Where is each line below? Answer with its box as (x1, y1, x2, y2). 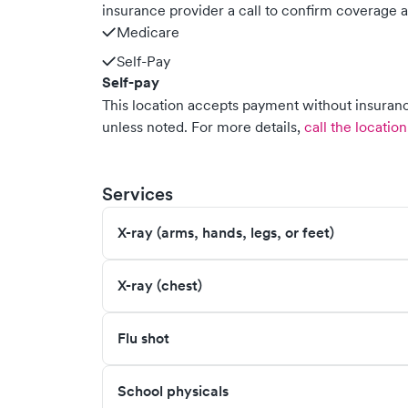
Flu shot (117, 329, 169, 348)
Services (102, 183, 173, 205)
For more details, (191, 117, 301, 136)
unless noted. (102, 117, 188, 136)
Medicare (117, 23, 179, 41)
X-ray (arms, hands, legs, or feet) (117, 223, 334, 242)
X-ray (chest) (117, 276, 202, 295)
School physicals (117, 382, 229, 401)
